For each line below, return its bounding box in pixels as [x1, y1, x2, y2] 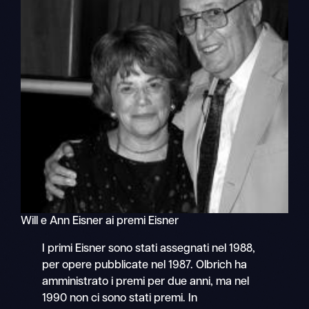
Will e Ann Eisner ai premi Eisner [21, 215, 179, 227]
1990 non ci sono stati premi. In [42, 292, 198, 304]
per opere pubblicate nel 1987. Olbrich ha [42, 259, 248, 271]
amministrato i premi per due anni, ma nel [42, 276, 250, 288]
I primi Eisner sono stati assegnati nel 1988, [42, 243, 256, 255]
